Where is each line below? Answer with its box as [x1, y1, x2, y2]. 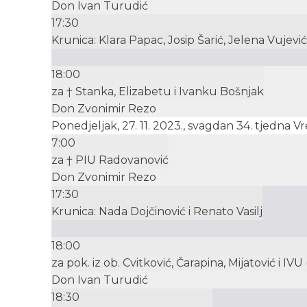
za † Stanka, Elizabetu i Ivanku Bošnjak [51, 85, 264, 99]
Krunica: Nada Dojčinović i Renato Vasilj [51, 205, 262, 219]
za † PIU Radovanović [51, 153, 169, 167]
